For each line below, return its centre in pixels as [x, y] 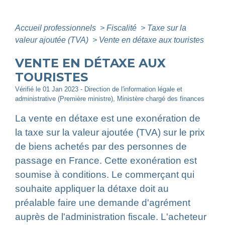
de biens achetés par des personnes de [101, 147]
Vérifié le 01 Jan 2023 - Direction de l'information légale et [99, 89]
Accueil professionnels [57, 28]
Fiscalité [123, 28]
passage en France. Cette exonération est [106, 161]
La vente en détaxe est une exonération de [108, 119]
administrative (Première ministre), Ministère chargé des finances [110, 99]
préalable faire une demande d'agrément [103, 203]
